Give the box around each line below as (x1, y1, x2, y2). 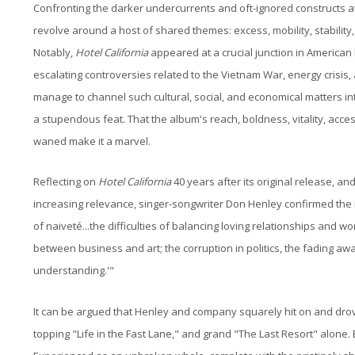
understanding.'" (33, 263, 114, 278)
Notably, (33, 44, 75, 59)
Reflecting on (33, 174, 98, 189)
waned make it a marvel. (33, 133, 151, 148)
